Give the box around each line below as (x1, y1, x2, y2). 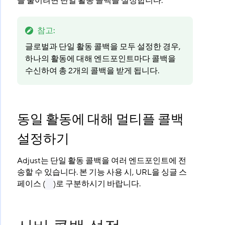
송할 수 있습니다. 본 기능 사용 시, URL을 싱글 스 (17, 167, 187, 178)
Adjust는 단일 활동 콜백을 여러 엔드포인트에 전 (17, 155, 186, 166)
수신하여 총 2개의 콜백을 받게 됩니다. (25, 65, 159, 76)
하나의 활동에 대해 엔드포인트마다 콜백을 (25, 53, 176, 64)
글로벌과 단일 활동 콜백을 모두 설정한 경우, (25, 41, 181, 52)
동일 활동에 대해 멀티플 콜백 (17, 111, 184, 128)
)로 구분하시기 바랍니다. (53, 178, 141, 189)
